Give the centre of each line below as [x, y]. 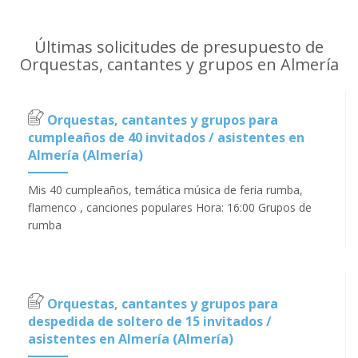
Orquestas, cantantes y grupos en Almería [179, 65]
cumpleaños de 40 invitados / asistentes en [166, 138]
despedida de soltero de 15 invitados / [150, 322]
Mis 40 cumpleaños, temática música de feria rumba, [165, 190]
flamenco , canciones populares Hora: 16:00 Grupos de [170, 208]
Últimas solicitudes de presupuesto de [179, 47]
